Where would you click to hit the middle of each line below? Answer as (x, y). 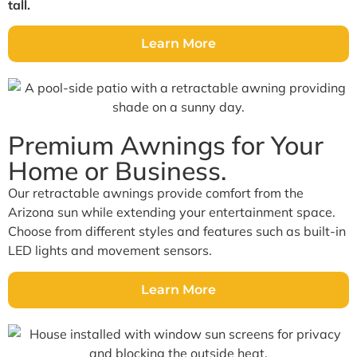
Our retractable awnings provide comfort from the (156, 193)
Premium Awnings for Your (166, 145)
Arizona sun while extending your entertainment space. (172, 212)
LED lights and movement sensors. (110, 251)
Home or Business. (117, 171)
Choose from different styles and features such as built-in (177, 231)
